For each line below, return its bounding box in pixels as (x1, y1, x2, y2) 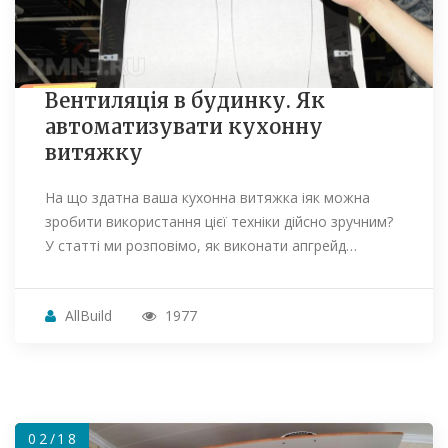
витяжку (45, 140, 143, 166)
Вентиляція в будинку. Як (45, 88, 325, 114)
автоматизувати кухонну (45, 114, 323, 140)
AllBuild (65, 306, 112, 326)
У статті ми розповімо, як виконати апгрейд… (45, 236, 357, 256)
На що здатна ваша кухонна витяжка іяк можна (45, 188, 370, 208)
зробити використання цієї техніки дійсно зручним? (45, 212, 393, 232)
